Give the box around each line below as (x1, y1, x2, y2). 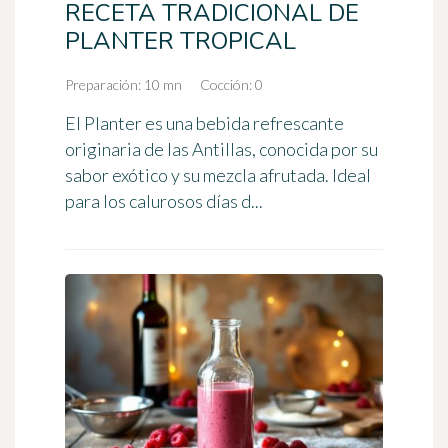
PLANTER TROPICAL (65, 24, 296, 57)
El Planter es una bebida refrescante (65, 111, 344, 134)
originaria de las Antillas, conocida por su (65, 137, 378, 160)
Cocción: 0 (200, 75, 263, 93)
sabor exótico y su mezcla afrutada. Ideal (65, 163, 371, 186)
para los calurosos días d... (65, 189, 263, 212)
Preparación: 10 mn (65, 75, 182, 93)
